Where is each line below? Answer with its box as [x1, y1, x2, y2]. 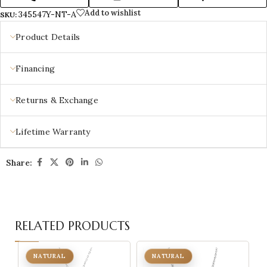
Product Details [15, 32, 80, 42]
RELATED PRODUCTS [15, 219, 130, 234]
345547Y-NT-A [18, 9, 76, 20]
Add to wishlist [85, 8, 141, 18]
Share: [6, 157, 32, 168]
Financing [15, 63, 55, 74]
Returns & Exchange [15, 95, 98, 105]
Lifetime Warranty [15, 126, 91, 137]
